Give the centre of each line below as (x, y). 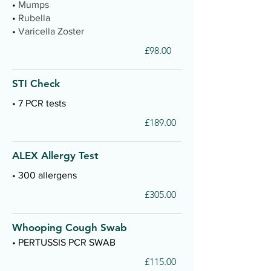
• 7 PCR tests (39, 103)
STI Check (36, 83)
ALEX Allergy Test (55, 155)
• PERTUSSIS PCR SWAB (64, 242)
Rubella (34, 18)
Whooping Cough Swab (70, 227)
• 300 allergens (44, 175)
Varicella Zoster (51, 31)
